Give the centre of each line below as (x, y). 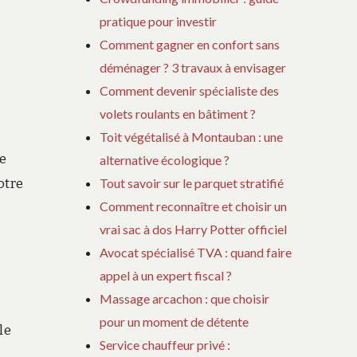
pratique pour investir (159, 22)
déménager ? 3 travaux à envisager (193, 68)
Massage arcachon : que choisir (185, 299)
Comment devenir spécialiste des (190, 91)
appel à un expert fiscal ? (166, 276)
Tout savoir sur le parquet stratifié (192, 183)
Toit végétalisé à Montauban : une (192, 137)
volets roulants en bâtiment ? (178, 114)
